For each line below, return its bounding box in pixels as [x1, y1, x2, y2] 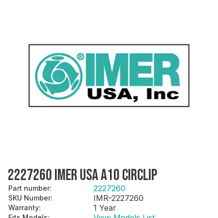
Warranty [8, 203, 39, 212]
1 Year [93, 202, 116, 213]
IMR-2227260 [93, 193, 144, 203]
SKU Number [8, 193, 51, 202]
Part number [8, 183, 50, 192]
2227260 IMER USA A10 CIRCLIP [8, 165, 157, 185]
